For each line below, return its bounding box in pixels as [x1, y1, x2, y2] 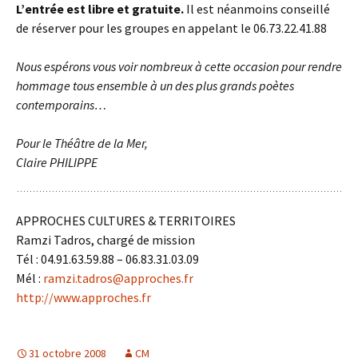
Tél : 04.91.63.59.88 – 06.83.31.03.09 [16, 251, 199, 267]
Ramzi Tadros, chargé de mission [16, 232, 195, 248]
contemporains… [16, 97, 106, 113]
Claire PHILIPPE [16, 154, 97, 170]
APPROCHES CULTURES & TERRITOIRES [16, 213, 236, 229]
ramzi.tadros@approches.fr [43, 270, 193, 286]
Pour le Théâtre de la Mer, [16, 135, 148, 151]
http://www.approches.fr [16, 289, 151, 305]
